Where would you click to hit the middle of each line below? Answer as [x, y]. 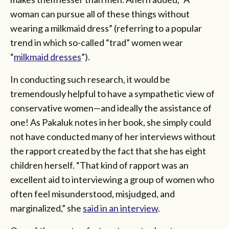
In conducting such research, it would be [90, 79]
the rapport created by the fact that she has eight [108, 151]
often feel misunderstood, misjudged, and [93, 193]
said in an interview [120, 208]
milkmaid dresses [48, 56]
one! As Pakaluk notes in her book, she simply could [111, 122]
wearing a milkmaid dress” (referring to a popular [106, 28]
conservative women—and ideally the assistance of [111, 108]
